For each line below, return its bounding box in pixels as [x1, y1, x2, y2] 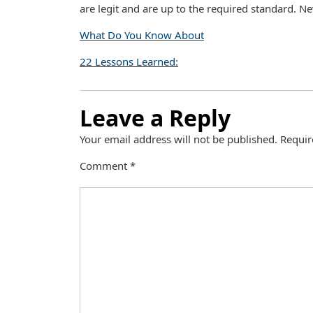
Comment [80, 159, 130, 173]
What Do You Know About [80, 28, 204, 42]
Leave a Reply [80, 103, 231, 133]
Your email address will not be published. [80, 132, 277, 146]
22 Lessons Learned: [80, 54, 178, 68]
